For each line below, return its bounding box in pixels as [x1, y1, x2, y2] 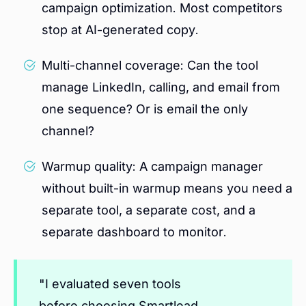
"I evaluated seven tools [39, 277, 181, 292]
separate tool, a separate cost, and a [42, 203, 255, 218]
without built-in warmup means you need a [42, 181, 292, 196]
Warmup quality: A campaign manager [42, 159, 263, 174]
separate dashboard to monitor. [42, 225, 227, 240]
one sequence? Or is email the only [42, 102, 248, 117]
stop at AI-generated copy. [42, 23, 199, 38]
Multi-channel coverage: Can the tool [42, 58, 258, 73]
